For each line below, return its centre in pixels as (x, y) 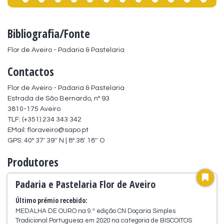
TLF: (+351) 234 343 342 (44, 119)
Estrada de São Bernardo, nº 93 (58, 98)
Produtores (33, 162)
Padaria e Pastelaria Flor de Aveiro (85, 184)
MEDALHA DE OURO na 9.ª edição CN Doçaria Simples (95, 211)
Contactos (31, 71)
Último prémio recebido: (51, 200)
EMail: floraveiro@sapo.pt (48, 130)
